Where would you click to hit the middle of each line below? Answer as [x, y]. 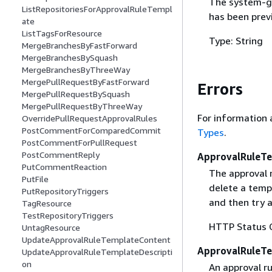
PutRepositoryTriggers [65, 191]
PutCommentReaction [64, 167]
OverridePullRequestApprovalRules [90, 118]
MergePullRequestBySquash [76, 94]
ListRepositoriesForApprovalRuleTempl [97, 9]
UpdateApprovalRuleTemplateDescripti [97, 252]
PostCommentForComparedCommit [91, 131]
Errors [220, 89]
